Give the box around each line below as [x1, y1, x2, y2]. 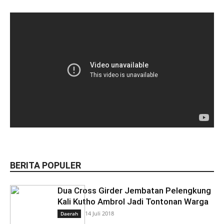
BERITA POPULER [10, 159, 81, 170]
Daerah [60, 209, 78, 217]
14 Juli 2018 [85, 209, 114, 217]
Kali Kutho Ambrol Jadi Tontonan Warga [57, 196, 208, 206]
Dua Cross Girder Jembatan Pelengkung [57, 185, 211, 195]
